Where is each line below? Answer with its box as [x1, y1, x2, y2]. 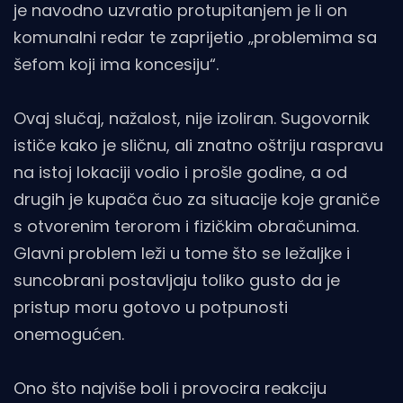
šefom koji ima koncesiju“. [13, 52, 219, 76]
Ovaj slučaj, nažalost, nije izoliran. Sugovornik [13, 106, 370, 130]
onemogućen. [13, 322, 124, 345]
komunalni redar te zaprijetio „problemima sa [13, 25, 377, 49]
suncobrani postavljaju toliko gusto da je [13, 268, 340, 291]
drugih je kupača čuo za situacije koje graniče [13, 187, 380, 210]
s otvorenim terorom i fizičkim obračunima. [13, 214, 359, 237]
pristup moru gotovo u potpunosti [13, 295, 288, 318]
